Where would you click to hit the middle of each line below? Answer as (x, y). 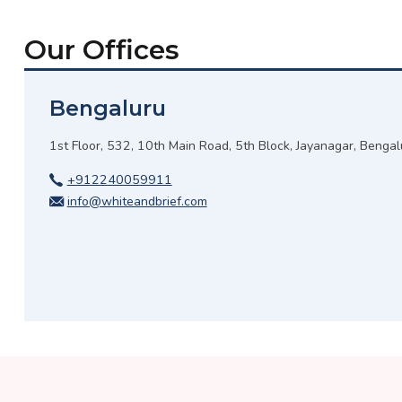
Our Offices (102, 50)
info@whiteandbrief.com (137, 202)
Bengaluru (107, 108)
